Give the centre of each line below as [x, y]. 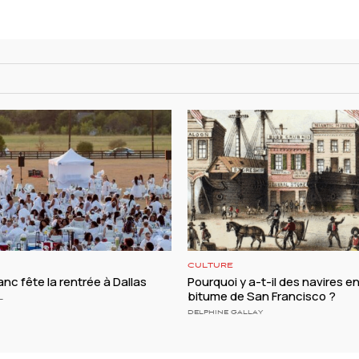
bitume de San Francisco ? [262, 296]
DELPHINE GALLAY [225, 313]
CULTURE [210, 266]
